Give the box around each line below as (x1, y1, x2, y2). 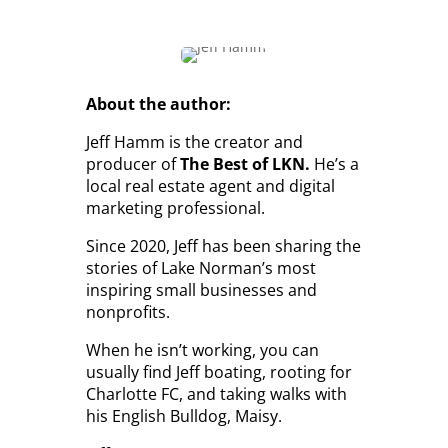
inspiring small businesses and (85, 278, 317, 301)
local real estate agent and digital (85, 174, 335, 197)
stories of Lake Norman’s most (85, 256, 316, 279)
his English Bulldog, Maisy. (85, 404, 282, 427)
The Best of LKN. (179, 152, 314, 175)
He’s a (313, 152, 359, 175)
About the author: (85, 92, 231, 115)
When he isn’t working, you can (85, 338, 319, 361)
